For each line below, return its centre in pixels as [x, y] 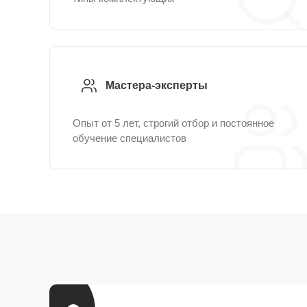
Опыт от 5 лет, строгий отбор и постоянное [173, 123]
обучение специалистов [130, 138]
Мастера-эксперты [157, 85]
